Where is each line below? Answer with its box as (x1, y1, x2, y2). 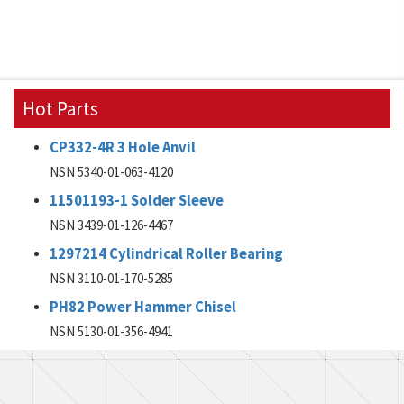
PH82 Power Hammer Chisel (50, 298, 236, 317)
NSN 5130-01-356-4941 (50, 323, 173, 340)
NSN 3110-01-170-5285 (50, 270, 173, 287)
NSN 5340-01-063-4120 (50, 163, 173, 180)
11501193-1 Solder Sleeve (50, 191, 224, 210)
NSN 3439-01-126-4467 (50, 216, 173, 234)
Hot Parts (23, 96, 98, 121)
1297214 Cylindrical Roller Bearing (50, 244, 283, 263)
